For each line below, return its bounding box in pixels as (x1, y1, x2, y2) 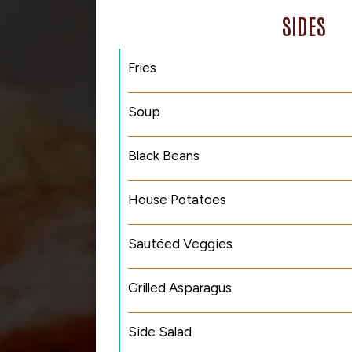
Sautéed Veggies (128, 236, 233, 251)
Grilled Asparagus (128, 280, 232, 295)
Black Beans (128, 148, 200, 163)
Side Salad (128, 324, 192, 339)
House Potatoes (128, 192, 226, 207)
